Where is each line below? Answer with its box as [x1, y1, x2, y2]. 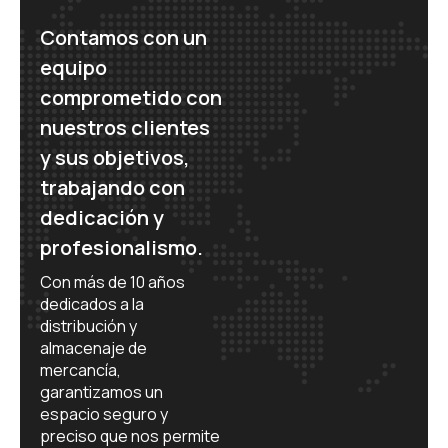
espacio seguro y [40, 403, 168, 425]
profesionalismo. [40, 234, 203, 261]
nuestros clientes [40, 114, 210, 141]
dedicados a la [40, 293, 144, 315]
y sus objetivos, [40, 144, 190, 171]
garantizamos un [40, 381, 163, 403]
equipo [40, 54, 107, 81]
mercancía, [40, 359, 121, 381]
